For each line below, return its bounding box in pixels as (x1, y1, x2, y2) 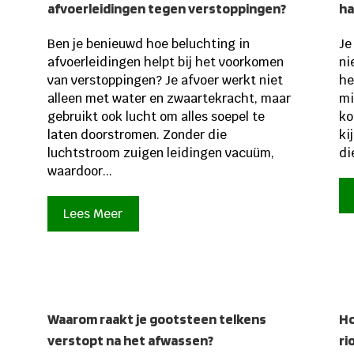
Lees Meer (63, 205, 123, 222)
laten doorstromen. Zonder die (47, 126, 227, 143)
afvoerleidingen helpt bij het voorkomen (47, 53, 284, 70)
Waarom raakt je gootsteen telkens (47, 311, 266, 328)
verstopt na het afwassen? (47, 332, 213, 349)
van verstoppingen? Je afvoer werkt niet (47, 71, 283, 88)
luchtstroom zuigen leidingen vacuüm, (47, 144, 274, 161)
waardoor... (47, 162, 112, 179)
